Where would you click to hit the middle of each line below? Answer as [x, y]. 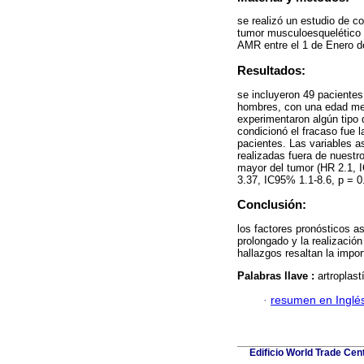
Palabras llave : [277, 275]
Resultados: [271, 71]
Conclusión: [272, 205]
